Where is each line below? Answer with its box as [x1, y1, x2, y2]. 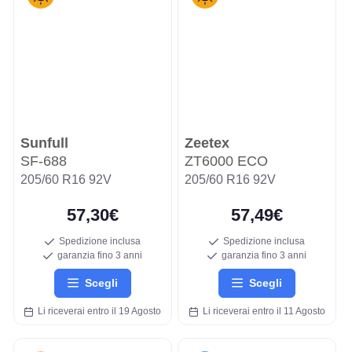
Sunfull [20, 135, 68, 152]
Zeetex [185, 135, 229, 152]
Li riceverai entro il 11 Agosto [198, 305, 326, 317]
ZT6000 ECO [185, 153, 268, 170]
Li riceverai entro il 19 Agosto [33, 305, 162, 317]
